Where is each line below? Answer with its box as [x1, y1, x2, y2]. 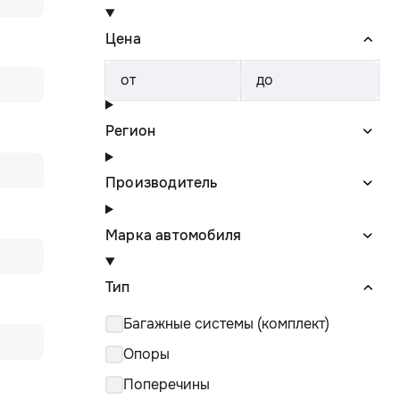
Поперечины [123, 375, 210, 395]
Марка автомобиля [105, 225, 242, 245]
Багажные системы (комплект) [123, 314, 329, 334]
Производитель [105, 173, 218, 193]
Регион [105, 121, 156, 140]
